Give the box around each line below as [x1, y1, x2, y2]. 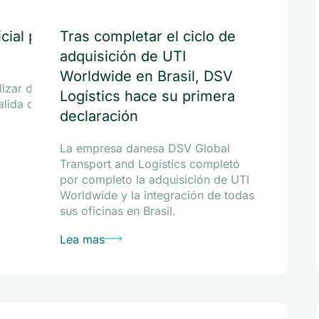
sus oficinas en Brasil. [59, 204, 176, 218]
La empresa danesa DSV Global [59, 141, 230, 155]
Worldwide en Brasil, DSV [59, 68, 233, 85]
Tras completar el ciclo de [59, 28, 236, 45]
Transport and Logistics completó [59, 157, 240, 171]
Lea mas [59, 232, 105, 246]
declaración [59, 108, 138, 125]
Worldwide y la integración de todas [59, 188, 254, 202]
